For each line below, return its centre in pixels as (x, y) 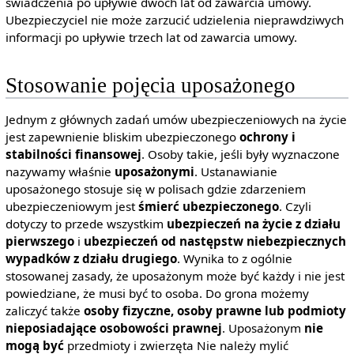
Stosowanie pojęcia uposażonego (150, 85)
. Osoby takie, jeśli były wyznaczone (240, 154)
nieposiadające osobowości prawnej (113, 328)
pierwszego (40, 241)
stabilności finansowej (73, 154)
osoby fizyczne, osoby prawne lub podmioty (215, 310)
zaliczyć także (44, 310)
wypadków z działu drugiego (91, 258)
